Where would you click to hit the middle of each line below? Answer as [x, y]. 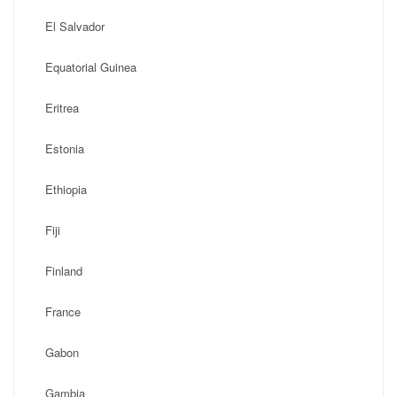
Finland [64, 271]
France [63, 311]
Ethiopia [66, 189]
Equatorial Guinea [91, 67]
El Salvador [75, 26]
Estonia [65, 148]
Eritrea [62, 108]
